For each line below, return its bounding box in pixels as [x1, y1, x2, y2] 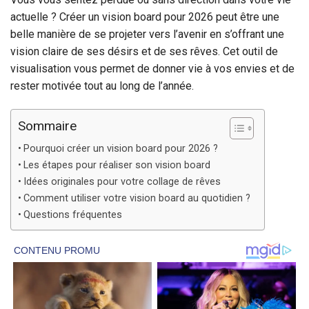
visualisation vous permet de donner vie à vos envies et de [10, 61, 295, 75]
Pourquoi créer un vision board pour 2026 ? [23, 142, 218, 154]
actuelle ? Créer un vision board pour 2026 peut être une [10, 10, 279, 23]
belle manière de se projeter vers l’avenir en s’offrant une [10, 27, 284, 41]
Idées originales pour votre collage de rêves [23, 175, 221, 188]
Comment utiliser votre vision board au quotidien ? [23, 192, 250, 204]
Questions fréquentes [23, 208, 122, 221]
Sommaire [18, 118, 77, 134]
